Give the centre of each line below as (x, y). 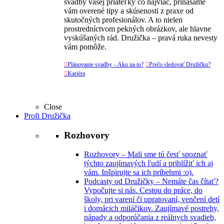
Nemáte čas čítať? (190, 181)
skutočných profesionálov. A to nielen (123, 20)
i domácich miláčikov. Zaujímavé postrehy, (151, 208)
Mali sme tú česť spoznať (167, 154)
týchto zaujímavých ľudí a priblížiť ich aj (148, 163)
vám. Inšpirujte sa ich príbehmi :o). (139, 172)
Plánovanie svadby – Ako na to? (105, 64)
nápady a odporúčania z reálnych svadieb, (150, 217)
